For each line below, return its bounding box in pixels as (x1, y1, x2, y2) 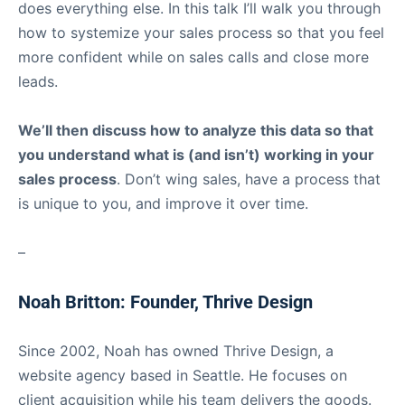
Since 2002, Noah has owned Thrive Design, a (18, 341, 334, 360)
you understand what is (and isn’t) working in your (18, 145, 374, 164)
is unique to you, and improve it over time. (18, 193, 308, 212)
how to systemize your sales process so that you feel (18, 23, 384, 42)
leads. (18, 71, 58, 90)
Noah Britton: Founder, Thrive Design (18, 290, 313, 313)
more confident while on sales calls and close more (18, 47, 369, 66)
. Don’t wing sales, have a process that (117, 169, 381, 188)
